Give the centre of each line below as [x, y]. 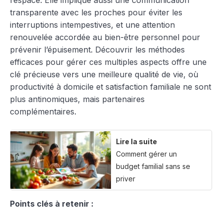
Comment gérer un [146, 154]
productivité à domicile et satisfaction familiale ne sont [111, 86]
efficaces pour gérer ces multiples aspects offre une [108, 62]
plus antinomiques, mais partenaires [77, 99]
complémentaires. [43, 111]
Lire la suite [137, 141]
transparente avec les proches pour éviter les [96, 12]
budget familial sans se [153, 166]
